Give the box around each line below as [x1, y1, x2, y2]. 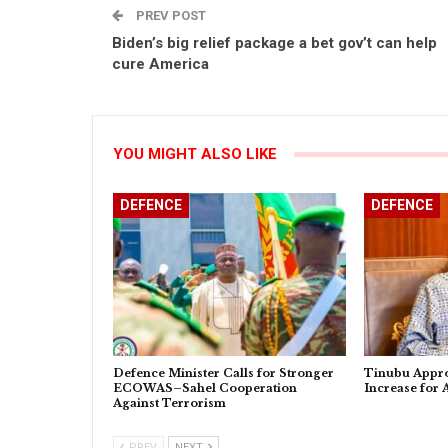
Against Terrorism [113, 396, 226, 411]
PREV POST [133, 8, 206, 24]
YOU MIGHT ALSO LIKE [113, 145, 277, 164]
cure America [112, 55, 209, 74]
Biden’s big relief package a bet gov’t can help [112, 34, 437, 53]
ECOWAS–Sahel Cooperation [113, 381, 297, 396]
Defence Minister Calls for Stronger [113, 366, 334, 381]
